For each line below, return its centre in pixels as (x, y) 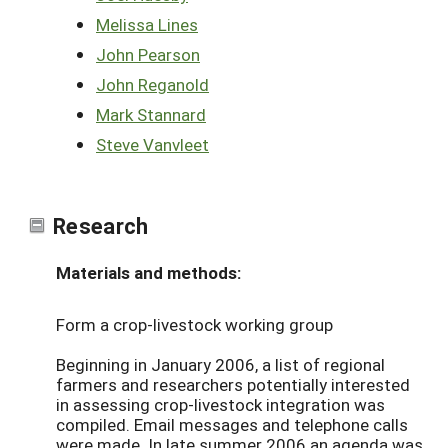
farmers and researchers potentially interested (233, 384)
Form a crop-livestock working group (194, 324)
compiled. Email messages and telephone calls (232, 424)
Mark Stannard (151, 114)
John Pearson (148, 54)
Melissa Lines (147, 24)
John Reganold (152, 84)
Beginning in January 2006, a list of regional (220, 364)
